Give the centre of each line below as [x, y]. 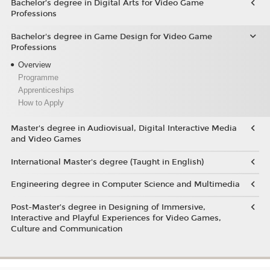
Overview [34, 65]
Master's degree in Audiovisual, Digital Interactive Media [124, 129]
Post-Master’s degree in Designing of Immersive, [108, 207]
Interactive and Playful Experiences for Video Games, [116, 218]
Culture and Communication [66, 229]
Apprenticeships [46, 90]
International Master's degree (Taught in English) [107, 162]
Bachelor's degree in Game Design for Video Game [111, 36]
